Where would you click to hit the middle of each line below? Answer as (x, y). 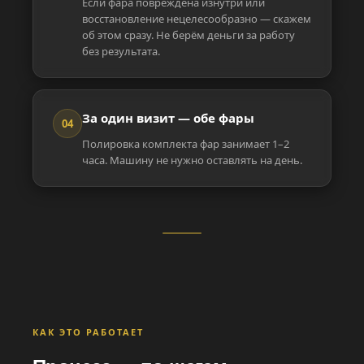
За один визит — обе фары (168, 117)
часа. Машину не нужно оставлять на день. (192, 160)
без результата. (121, 51)
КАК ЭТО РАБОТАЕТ (88, 332)
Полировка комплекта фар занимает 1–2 (186, 144)
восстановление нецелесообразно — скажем (197, 18)
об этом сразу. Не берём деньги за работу (188, 35)
